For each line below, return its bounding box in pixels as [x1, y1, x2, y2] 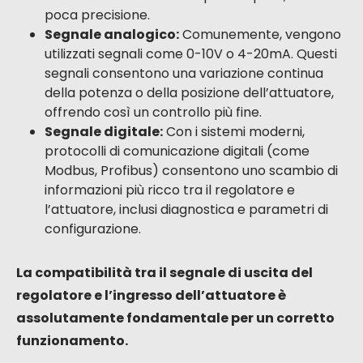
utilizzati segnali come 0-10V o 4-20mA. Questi [45, 45, 337, 64]
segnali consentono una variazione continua [45, 64, 323, 83]
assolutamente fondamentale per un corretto [16, 309, 335, 328]
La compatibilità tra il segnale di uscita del [16, 263, 313, 283]
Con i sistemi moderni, [163, 122, 305, 142]
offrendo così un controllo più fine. [45, 103, 262, 122]
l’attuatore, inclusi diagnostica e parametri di [45, 200, 328, 220]
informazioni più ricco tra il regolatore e [45, 181, 295, 200]
